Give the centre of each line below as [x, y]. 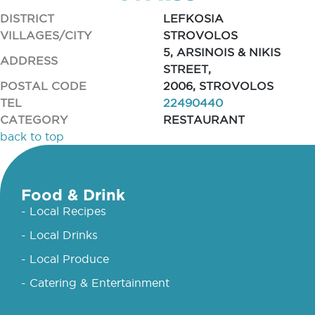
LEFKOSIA [193, 18]
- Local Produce [65, 259]
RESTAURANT [204, 120]
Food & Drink [73, 194]
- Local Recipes [64, 211]
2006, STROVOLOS [218, 86]
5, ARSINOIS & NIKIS [221, 52]
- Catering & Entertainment [95, 283]
